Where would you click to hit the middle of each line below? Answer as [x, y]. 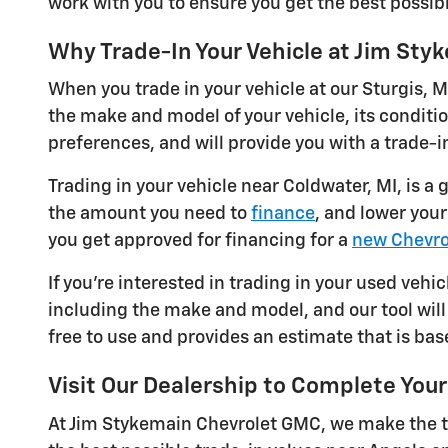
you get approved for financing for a [200, 241]
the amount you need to [149, 214]
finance [283, 214]
